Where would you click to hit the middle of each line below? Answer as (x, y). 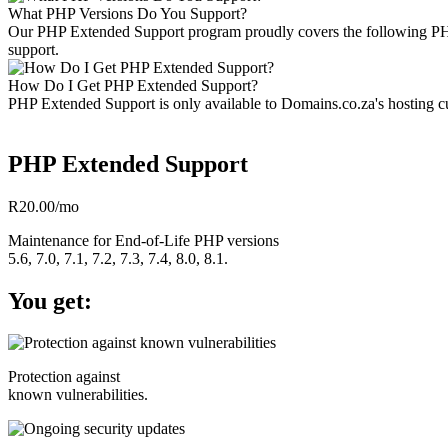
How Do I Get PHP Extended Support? (133, 85)
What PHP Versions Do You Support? (127, 13)
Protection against (64, 377)
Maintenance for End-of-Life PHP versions (143, 240)
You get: (50, 300)
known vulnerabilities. (78, 395)
